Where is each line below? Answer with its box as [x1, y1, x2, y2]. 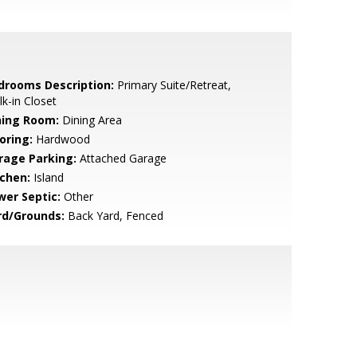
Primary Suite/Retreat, [113, 77, 231, 92]
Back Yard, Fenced [64, 208, 163, 223]
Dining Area [58, 112, 122, 127]
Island [29, 170, 64, 185]
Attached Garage [76, 151, 167, 166]
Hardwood [32, 131, 90, 147]
